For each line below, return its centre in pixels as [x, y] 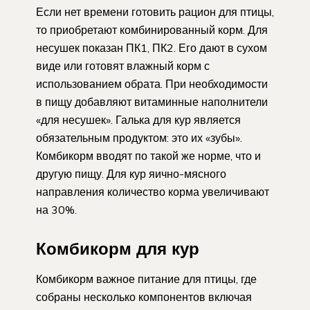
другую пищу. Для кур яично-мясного [131, 174]
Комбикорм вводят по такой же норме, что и [148, 156]
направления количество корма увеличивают [153, 192]
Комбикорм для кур [118, 249]
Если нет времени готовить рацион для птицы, [155, 12]
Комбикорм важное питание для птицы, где [146, 279]
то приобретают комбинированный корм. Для [152, 30]
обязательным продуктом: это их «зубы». [139, 138]
